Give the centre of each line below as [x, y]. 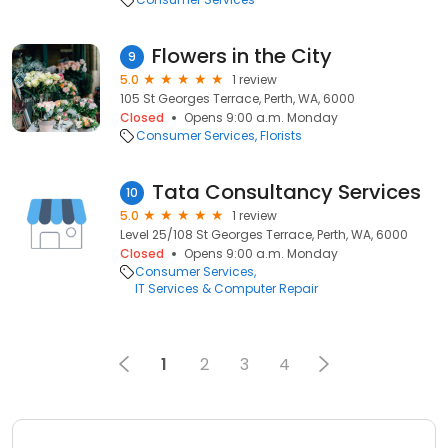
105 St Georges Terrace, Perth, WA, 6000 [237, 98]
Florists [281, 135]
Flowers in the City [242, 56]
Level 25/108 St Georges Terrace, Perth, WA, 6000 [264, 234]
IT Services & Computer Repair [227, 288]
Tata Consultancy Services [286, 192]
